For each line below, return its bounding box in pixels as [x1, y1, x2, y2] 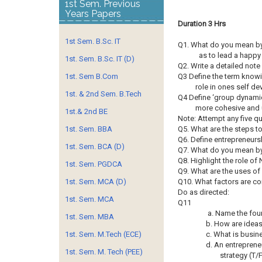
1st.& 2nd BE [65, 107, 108, 116]
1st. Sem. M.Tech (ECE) [65, 230, 142, 239]
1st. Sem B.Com [65, 72, 118, 81]
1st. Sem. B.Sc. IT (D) [65, 54, 135, 63]
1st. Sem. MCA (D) [65, 177, 126, 186]
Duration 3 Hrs [177, 19, 226, 28]
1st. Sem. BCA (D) [65, 142, 125, 151]
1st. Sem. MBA [65, 212, 114, 221]
